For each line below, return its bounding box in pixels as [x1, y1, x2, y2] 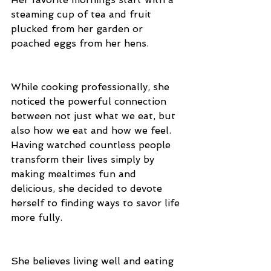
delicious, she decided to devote [11, 182, 165, 194]
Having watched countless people [11, 139, 174, 151]
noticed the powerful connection [11, 95, 169, 107]
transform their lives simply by [11, 153, 157, 165]
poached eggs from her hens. [11, 37, 152, 49]
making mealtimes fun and [11, 168, 139, 180]
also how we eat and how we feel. [11, 124, 174, 136]
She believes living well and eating [11, 255, 177, 267]
